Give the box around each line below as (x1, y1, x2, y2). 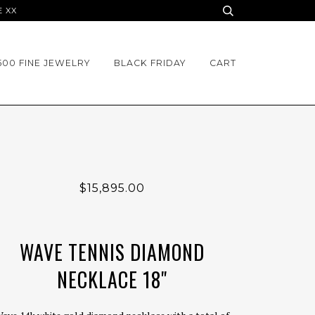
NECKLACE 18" (56, 265, 167, 294)
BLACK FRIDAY (114, 58, 186, 68)
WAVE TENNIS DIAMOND (19, 238, 205, 266)
